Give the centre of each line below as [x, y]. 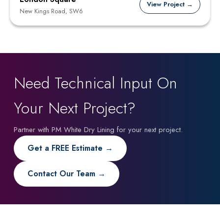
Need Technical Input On [96, 83]
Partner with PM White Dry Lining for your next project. [98, 130]
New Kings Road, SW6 [51, 11]
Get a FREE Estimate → [70, 148]
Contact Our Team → [67, 174]
